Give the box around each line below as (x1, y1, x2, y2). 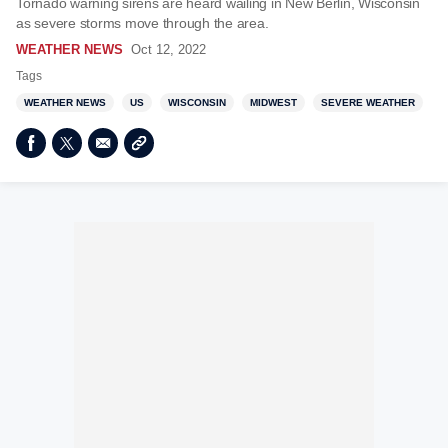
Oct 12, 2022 (131, 42, 206, 57)
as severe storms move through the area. (16, 15, 272, 31)
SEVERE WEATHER (321, 97, 415, 108)
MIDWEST (250, 97, 297, 108)
